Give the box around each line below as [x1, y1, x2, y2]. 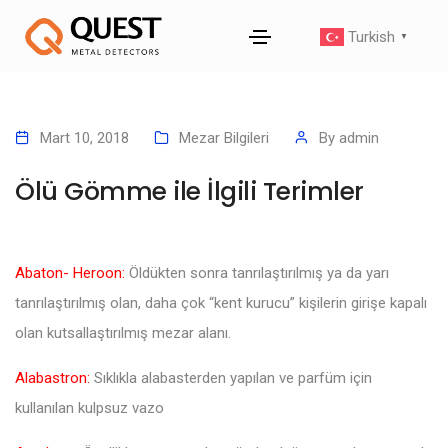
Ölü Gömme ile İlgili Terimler [15, 173, 364, 210]
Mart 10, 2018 [40, 129, 129, 148]
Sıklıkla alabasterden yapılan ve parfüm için [90, 368, 372, 387]
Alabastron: [15, 368, 90, 387]
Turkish [348, 27, 396, 46]
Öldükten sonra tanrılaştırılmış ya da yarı [125, 263, 389, 282]
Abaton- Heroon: [15, 263, 125, 282]
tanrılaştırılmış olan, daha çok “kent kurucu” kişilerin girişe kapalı [15, 293, 427, 312]
